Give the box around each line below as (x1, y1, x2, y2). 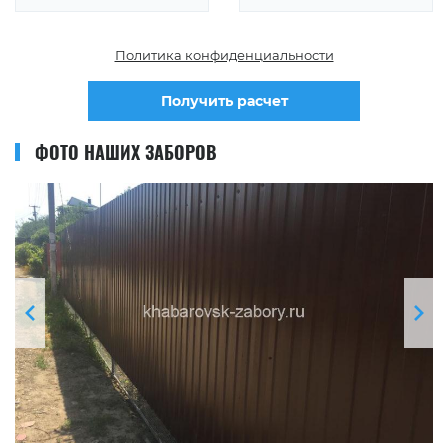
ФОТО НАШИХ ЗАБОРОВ (35, 138, 217, 165)
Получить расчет (160, 91, 288, 110)
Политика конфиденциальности (114, 46, 334, 63)
